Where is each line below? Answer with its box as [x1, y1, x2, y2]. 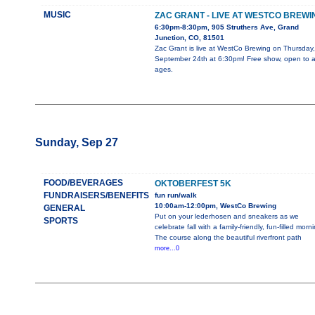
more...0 [154, 245, 179, 252]
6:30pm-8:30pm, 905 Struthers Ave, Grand [154, 23, 299, 32]
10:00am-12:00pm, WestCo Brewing [154, 202, 276, 210]
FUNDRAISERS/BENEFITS [43, 191, 149, 201]
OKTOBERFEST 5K [154, 179, 231, 189]
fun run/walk [154, 191, 197, 200]
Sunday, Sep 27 [34, 136, 118, 149]
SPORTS [43, 216, 78, 226]
